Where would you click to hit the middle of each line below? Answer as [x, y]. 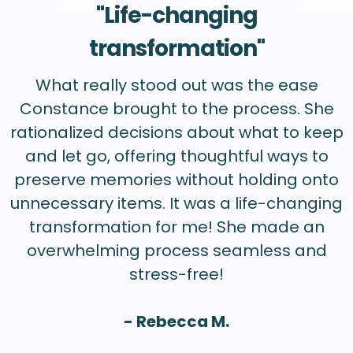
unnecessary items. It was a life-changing [176, 203]
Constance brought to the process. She [176, 108]
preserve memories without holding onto [176, 179]
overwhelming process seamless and [176, 250]
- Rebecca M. [176, 321]
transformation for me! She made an [176, 227]
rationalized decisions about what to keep [176, 132]
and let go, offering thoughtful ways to [176, 156]
